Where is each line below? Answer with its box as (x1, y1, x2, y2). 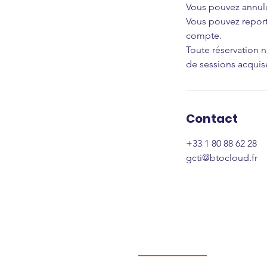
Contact (186, 110, 238, 127)
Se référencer (138, 216, 202, 229)
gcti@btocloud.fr (186, 152, 257, 163)
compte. (186, 30, 222, 41)
